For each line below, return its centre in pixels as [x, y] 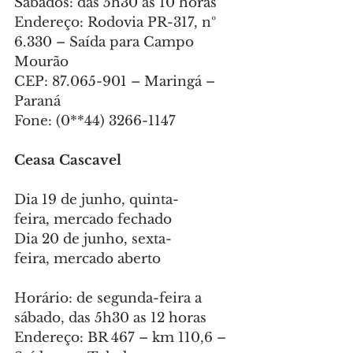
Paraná [37, 102]
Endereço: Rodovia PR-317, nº [117, 23]
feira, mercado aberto [87, 259]
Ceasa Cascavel [68, 161]
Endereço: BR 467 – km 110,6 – [122, 338]
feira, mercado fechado [93, 220]
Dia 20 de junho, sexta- [93, 240]
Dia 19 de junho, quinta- [97, 200]
